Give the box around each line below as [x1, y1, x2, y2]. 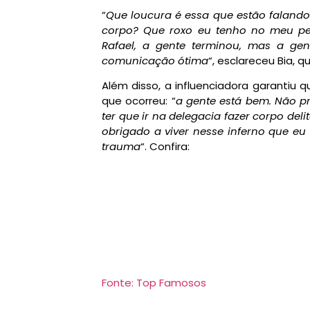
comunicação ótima [102, 53, 208, 68]
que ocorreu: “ [102, 93, 176, 108]
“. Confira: [140, 138, 190, 154]
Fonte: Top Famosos [102, 275, 206, 291]
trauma [102, 138, 140, 154]
